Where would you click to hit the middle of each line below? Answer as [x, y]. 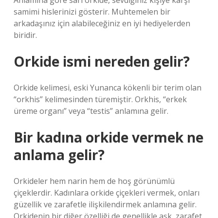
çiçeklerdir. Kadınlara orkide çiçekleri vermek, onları [107, 193]
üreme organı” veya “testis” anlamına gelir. [91, 111]
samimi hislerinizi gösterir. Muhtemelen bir [92, 12]
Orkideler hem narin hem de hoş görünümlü [94, 181]
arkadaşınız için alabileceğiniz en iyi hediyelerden [102, 23]
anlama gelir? [59, 155]
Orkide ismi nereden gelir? [102, 61]
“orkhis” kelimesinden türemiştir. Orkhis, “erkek [100, 99]
